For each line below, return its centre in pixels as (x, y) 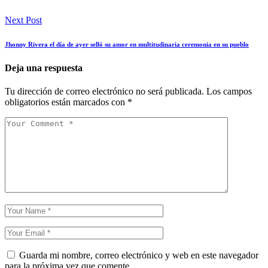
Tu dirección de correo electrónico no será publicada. (104, 92)
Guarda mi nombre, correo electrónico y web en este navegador (139, 255)
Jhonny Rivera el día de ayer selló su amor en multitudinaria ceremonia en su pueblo (127, 45)
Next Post (23, 20)
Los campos (229, 92)
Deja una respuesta (44, 68)
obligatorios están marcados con (66, 102)
